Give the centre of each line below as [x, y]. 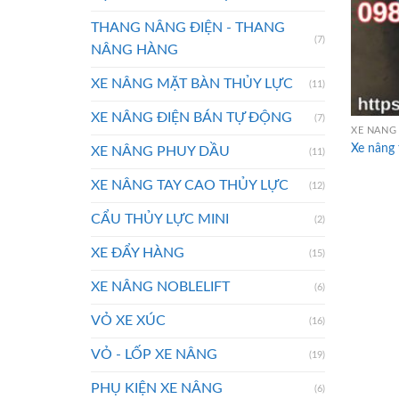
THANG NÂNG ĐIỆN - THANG [188, 28]
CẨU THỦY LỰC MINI [160, 220]
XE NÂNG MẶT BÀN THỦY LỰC [192, 84]
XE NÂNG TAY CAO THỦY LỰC [190, 186]
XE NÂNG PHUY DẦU [160, 152]
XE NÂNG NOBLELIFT [160, 287]
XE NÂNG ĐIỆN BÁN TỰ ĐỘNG [191, 118]
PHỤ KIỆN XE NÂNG [157, 389]
